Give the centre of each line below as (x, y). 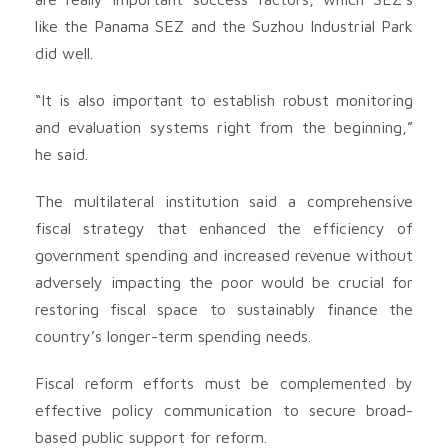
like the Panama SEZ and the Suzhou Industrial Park (224, 25)
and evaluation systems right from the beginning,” (224, 126)
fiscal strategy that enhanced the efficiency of (224, 227)
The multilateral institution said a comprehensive (224, 200)
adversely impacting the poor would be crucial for (224, 281)
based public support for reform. (151, 436)
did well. (64, 52)
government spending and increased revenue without (224, 254)
